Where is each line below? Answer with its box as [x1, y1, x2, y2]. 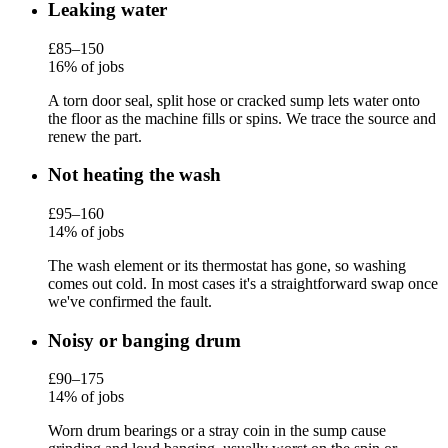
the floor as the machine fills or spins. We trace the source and [48, 109, 436, 127]
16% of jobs [48, 57, 124, 75]
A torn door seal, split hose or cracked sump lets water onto [48, 91, 420, 109]
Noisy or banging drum [48, 329, 241, 351]
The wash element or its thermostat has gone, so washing [48, 257, 406, 275]
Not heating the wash [48, 164, 221, 186]
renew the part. [48, 127, 142, 145]
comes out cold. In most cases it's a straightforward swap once [48, 275, 438, 293]
